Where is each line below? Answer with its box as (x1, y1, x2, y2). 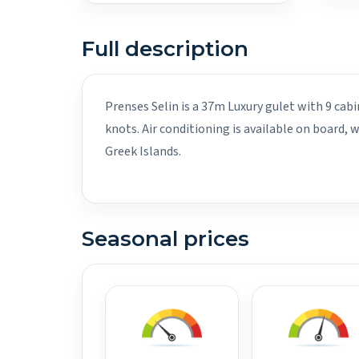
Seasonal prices (82, 226, 249, 252)
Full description (82, 36, 248, 62)
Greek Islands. (105, 143, 181, 160)
